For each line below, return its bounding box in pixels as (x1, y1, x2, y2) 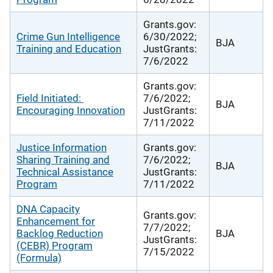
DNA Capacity (16, 202, 80, 215)
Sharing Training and (16, 153, 110, 166)
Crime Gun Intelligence (16, 30, 120, 43)
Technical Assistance (16, 165, 113, 178)
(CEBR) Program (16, 239, 93, 252)
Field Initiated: (16, 91, 83, 104)
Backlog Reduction (16, 227, 103, 239)
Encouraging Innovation (16, 104, 125, 116)
